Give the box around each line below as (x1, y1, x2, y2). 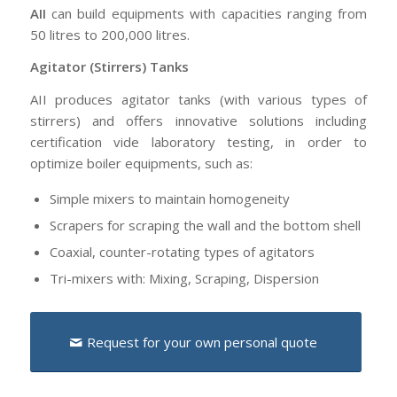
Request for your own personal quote (86, 332, 317, 351)
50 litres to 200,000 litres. (29, 25, 190, 43)
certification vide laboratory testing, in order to (29, 133, 368, 151)
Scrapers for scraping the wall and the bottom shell (49, 215, 361, 234)
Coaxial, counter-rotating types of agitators (49, 242, 315, 261)
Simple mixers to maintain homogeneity (49, 189, 290, 207)
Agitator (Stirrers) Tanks (29, 58, 189, 76)
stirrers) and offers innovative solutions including (29, 112, 368, 129)
